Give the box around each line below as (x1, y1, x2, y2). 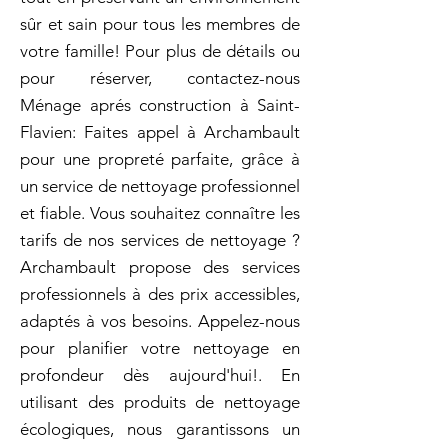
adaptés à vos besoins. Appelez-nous (20, 311, 300, 331)
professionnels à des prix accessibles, (20, 284, 300, 304)
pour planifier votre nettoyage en (20, 338, 300, 358)
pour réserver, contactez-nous (20, 68, 300, 88)
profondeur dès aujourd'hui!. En (20, 365, 300, 385)
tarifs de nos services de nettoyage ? (20, 230, 300, 250)
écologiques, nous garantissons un (20, 419, 300, 439)
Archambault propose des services (20, 257, 300, 277)
